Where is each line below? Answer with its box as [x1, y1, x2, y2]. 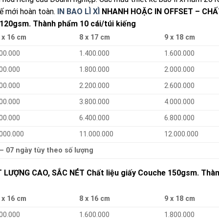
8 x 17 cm [79, 33, 110, 42]
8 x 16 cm [79, 195, 110, 203]
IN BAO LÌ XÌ [57, 7, 100, 16]
